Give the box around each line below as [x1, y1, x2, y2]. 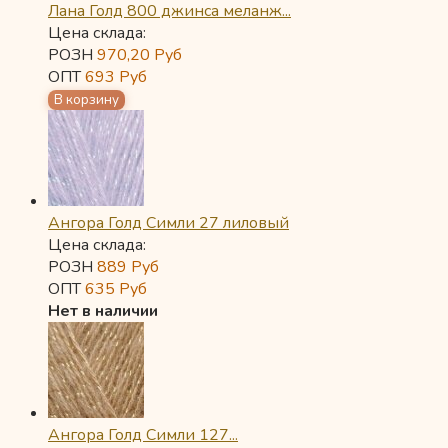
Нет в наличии [48, 299, 158, 322]
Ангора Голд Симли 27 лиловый [48, 211, 289, 234]
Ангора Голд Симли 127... [48, 423, 238, 446]
